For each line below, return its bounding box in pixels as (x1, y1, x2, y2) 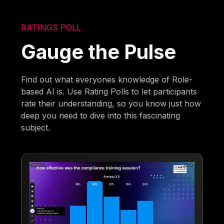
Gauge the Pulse (21, 39, 176, 63)
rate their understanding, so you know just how (21, 98, 201, 108)
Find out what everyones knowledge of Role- (21, 74, 193, 84)
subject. (21, 122, 50, 132)
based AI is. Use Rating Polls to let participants (21, 86, 197, 96)
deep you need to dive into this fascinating (21, 110, 180, 120)
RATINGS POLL (21, 22, 81, 32)
